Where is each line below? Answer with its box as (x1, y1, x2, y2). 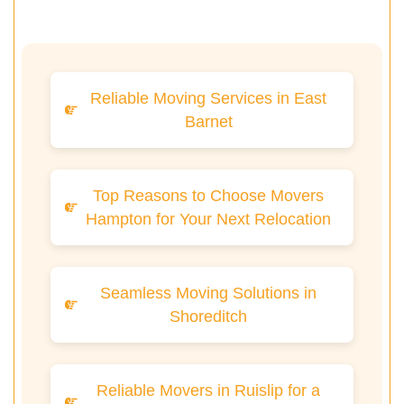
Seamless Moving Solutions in (100, 284, 317, 303)
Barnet (184, 113, 233, 132)
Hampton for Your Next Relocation (86, 210, 331, 229)
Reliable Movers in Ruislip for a (96, 381, 320, 400)
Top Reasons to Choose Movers (93, 187, 324, 206)
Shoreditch (170, 308, 247, 326)
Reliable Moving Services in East (90, 89, 326, 108)
